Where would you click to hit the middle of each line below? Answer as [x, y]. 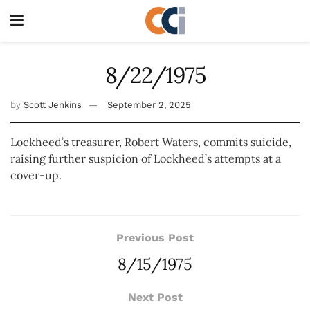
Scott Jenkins [53, 104]
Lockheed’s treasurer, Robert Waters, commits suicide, [151, 142]
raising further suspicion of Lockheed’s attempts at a [146, 158]
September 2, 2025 [149, 104]
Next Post [155, 297]
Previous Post [155, 237]
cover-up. [37, 175]
